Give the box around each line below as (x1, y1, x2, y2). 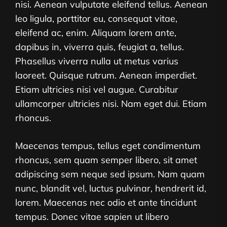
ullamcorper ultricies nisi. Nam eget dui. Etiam (15, 98, 207, 109)
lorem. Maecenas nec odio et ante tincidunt (15, 197, 197, 208)
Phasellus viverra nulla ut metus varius (15, 55, 178, 67)
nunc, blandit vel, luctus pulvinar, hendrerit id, (15, 182, 206, 194)
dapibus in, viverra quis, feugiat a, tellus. (15, 41, 184, 53)
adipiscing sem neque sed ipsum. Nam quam (15, 168, 205, 180)
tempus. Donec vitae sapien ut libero (15, 211, 169, 222)
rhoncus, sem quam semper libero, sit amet (15, 154, 197, 166)
